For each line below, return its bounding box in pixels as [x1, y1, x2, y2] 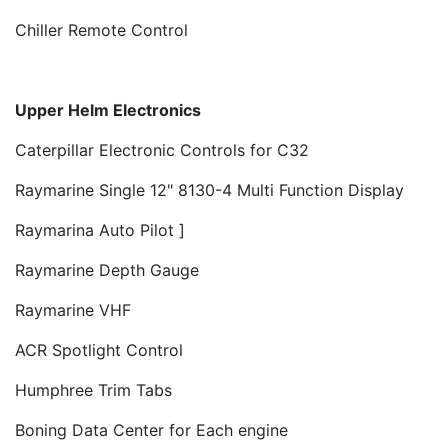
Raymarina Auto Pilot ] [15, 219, 185, 240]
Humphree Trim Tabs [15, 379, 172, 400]
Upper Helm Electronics [15, 99, 201, 120]
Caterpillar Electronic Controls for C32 [15, 139, 309, 160]
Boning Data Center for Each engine [15, 419, 288, 440]
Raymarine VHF [15, 299, 131, 320]
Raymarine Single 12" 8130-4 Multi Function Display [15, 179, 404, 200]
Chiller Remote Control [15, 19, 188, 40]
